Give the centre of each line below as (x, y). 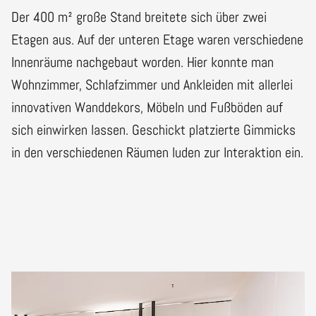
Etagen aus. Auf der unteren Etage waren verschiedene (157, 39)
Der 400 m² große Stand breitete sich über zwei (139, 17)
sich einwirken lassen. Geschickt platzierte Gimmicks (153, 129)
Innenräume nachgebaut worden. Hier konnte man (142, 62)
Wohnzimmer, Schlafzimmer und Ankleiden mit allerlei (152, 84)
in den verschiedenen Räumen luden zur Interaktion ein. (157, 152)
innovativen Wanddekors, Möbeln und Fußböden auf (147, 107)
